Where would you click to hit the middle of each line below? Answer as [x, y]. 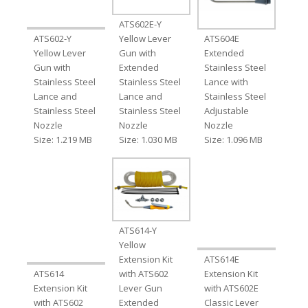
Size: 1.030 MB [148, 139]
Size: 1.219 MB [63, 139]
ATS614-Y [137, 230]
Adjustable [227, 110]
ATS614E [222, 259]
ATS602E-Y [140, 24]
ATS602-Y [52, 38]
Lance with [227, 81]
